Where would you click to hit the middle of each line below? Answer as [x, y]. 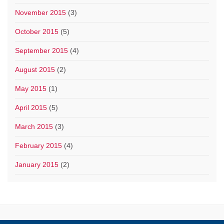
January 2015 [37, 165]
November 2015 [40, 13]
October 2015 [37, 32]
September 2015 [41, 51]
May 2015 [31, 89]
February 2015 [38, 146]
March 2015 [34, 127]
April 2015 [31, 108]
